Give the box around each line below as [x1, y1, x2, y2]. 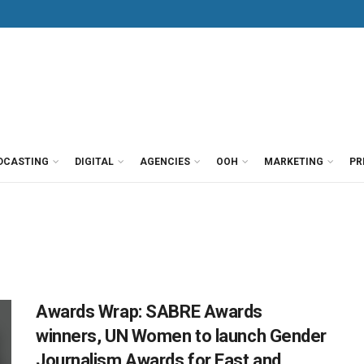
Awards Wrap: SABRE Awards [36, 301, 262, 322]
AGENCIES [140, 156, 190, 167]
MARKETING [264, 156, 323, 167]
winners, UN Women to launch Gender [36, 326, 327, 346]
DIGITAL [75, 156, 114, 167]
